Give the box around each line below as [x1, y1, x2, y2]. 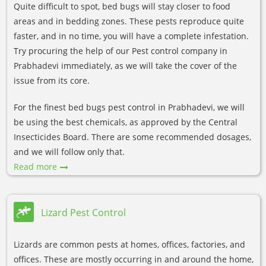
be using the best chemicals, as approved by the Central [14, 116, 237, 128]
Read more [14, 161, 57, 173]
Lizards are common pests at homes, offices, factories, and [14, 239, 245, 251]
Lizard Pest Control [41, 205, 126, 219]
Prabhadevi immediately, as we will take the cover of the [14, 60, 237, 72]
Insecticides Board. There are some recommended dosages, [14, 131, 251, 143]
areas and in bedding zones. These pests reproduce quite [14, 15, 244, 27]
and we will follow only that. [14, 146, 125, 158]
